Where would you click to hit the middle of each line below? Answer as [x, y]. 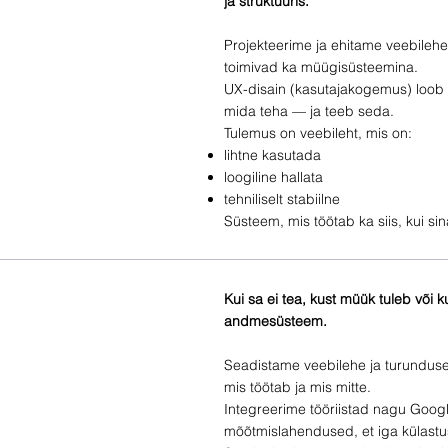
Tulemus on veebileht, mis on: [318, 132]
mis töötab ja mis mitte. [297, 386]
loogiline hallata [273, 176]
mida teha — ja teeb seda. [309, 110]
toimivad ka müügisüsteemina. [321, 66]
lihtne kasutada [272, 154]
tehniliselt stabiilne [282, 198]
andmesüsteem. [275, 320]
